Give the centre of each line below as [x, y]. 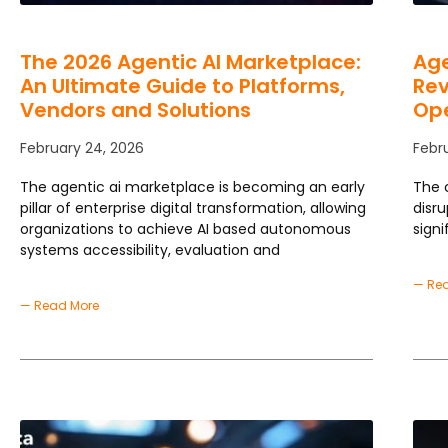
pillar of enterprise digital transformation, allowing [193, 208]
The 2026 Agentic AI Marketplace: [190, 62]
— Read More [59, 306]
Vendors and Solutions [135, 110]
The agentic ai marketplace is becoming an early [192, 187]
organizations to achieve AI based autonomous [185, 229]
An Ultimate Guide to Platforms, [182, 86]
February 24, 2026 [82, 148]
